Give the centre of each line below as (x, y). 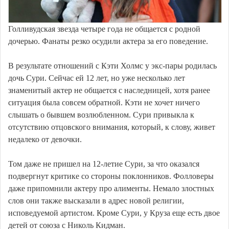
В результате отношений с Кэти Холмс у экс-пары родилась (112, 65)
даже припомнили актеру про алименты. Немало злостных (111, 188)
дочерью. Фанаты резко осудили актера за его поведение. (108, 41)
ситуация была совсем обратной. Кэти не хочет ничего (104, 102)
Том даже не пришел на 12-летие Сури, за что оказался (104, 164)
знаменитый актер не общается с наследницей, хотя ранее (109, 90)
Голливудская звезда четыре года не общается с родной (104, 29)
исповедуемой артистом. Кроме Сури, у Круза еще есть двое (114, 213)
